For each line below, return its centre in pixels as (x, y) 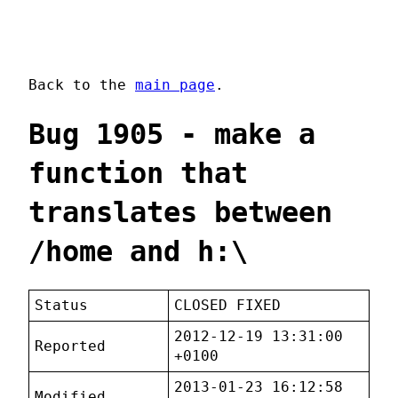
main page (175, 85)
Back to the (82, 85)
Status (62, 306)
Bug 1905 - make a (172, 134)
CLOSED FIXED (228, 306)
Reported (71, 346)
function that (138, 173)
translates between (180, 212)
